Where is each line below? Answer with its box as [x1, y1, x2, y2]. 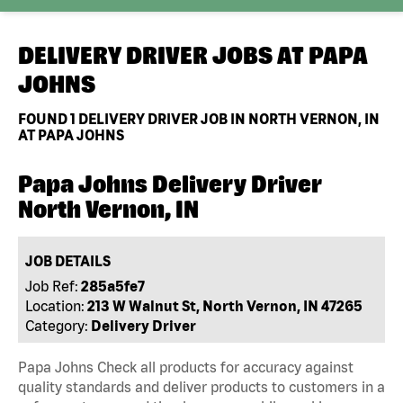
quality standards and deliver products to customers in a [18, 378, 385, 395]
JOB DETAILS [25, 252, 112, 269]
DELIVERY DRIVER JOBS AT [18, 41, 309, 69]
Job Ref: [25, 277, 79, 294]
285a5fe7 [81, 277, 146, 294]
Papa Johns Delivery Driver [18, 170, 322, 197]
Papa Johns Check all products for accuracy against [18, 358, 354, 375]
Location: [25, 297, 85, 314]
